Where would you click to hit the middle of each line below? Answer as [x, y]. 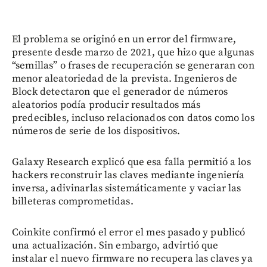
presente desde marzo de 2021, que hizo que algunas [133, 52]
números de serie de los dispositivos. [96, 131]
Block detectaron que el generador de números [120, 91]
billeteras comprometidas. [73, 201]
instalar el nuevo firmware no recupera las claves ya [132, 258]
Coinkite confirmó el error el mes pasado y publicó [129, 232]
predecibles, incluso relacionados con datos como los [133, 118]
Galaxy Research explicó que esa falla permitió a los [131, 162]
